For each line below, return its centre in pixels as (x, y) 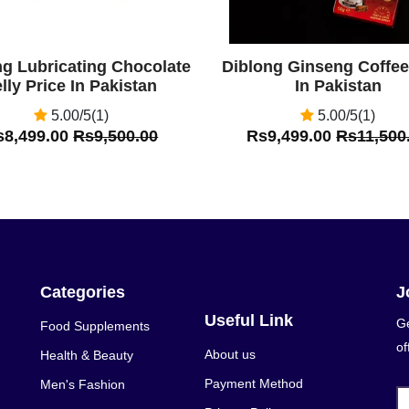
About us (230, 354)
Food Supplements (95, 325)
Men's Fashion (83, 384)
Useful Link (249, 320)
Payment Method (254, 383)
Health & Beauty (87, 355)
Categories (83, 292)
